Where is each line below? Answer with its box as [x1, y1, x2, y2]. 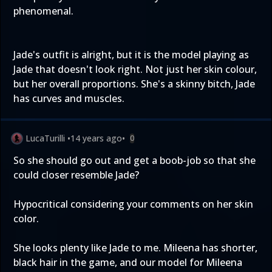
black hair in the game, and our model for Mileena [13, 256, 242, 269]
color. [13, 212, 39, 225]
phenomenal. [13, 4, 73, 18]
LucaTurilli [25, 132, 65, 144]
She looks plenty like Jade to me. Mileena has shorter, [13, 241, 257, 254]
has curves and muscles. [13, 92, 124, 105]
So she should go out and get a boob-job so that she [13, 154, 256, 167]
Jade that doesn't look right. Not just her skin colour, [13, 63, 257, 76]
